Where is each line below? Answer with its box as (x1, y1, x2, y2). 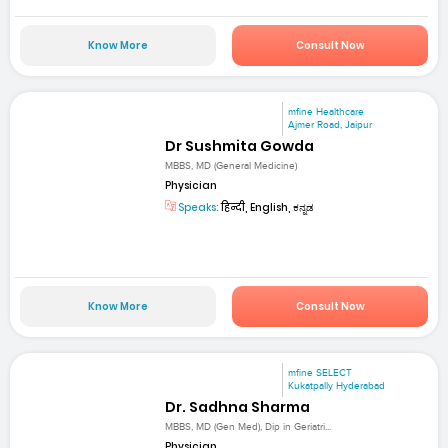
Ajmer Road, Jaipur (288, 118, 373, 131)
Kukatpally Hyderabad (288, 379, 386, 392)
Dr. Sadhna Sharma (165, 396, 311, 417)
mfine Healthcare (288, 105, 365, 118)
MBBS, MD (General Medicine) (165, 160, 298, 173)
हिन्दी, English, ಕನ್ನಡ (219, 200, 315, 216)
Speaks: (176, 200, 220, 216)
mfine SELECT (288, 366, 353, 379)
